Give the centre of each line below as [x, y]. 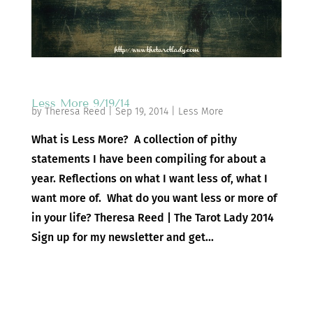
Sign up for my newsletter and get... [122, 237]
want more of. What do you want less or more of [154, 198]
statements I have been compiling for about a [148, 159]
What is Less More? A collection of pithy [134, 139]
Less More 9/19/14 [80, 103]
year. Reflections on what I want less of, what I [149, 178]
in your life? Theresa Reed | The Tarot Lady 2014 [152, 217]
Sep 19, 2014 [141, 111]
